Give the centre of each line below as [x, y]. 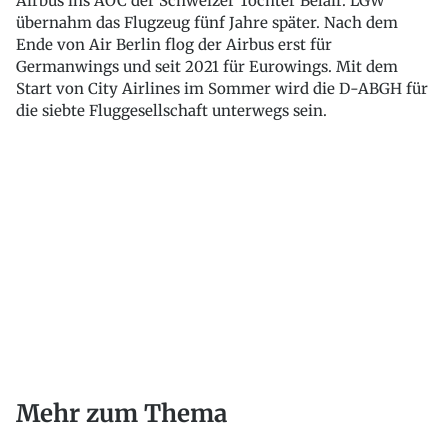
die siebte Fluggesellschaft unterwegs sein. [171, 110]
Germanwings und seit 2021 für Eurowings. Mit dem [207, 66]
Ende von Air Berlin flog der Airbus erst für [174, 44]
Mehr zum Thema [121, 413]
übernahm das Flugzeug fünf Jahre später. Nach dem [207, 22]
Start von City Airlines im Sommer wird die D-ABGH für [222, 88]
